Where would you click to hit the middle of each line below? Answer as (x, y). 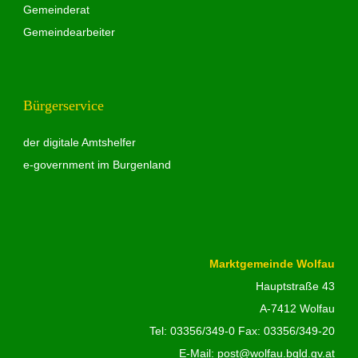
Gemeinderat (56, 10)
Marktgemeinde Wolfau (272, 264)
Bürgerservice (63, 106)
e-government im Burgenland (97, 165)
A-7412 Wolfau (298, 309)
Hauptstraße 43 (296, 286)
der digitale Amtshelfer (79, 143)
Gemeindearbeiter (69, 32)
